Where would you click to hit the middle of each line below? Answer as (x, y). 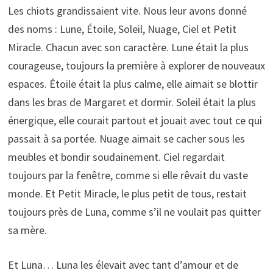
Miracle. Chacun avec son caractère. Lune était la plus (128, 48)
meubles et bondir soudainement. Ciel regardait (116, 157)
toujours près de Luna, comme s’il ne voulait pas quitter (134, 212)
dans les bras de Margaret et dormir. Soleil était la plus (132, 102)
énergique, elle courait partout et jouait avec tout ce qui (135, 121)
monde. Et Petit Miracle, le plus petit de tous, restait (127, 194)
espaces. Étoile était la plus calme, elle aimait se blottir (133, 84)
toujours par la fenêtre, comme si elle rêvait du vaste (128, 175)
